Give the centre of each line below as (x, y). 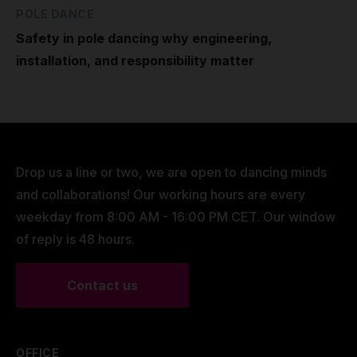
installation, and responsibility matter (135, 60)
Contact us (102, 285)
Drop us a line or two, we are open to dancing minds (171, 172)
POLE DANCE (55, 14)
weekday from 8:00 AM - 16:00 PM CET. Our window (176, 216)
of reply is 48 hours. (75, 239)
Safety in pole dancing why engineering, (144, 38)
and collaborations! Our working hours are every (161, 194)
